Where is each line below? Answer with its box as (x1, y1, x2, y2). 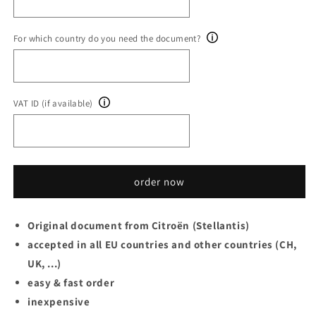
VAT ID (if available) (13, 97, 93, 109)
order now (134, 174, 185, 188)
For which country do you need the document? (13, 32, 201, 44)
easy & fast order (28, 276, 115, 289)
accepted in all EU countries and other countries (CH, (28, 238, 297, 251)
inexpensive (28, 295, 90, 308)
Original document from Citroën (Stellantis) (28, 219, 250, 232)
